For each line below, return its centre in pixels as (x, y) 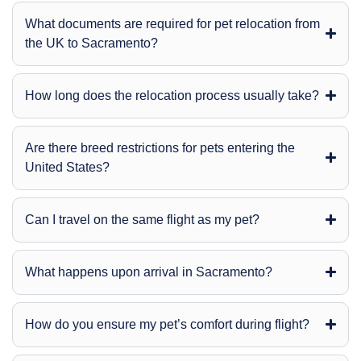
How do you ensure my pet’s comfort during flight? (167, 324)
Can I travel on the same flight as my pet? (142, 219)
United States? (67, 167)
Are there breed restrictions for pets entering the (160, 147)
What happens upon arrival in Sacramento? (149, 272)
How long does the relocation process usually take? (172, 95)
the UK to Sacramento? (91, 43)
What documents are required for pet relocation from (172, 23)
